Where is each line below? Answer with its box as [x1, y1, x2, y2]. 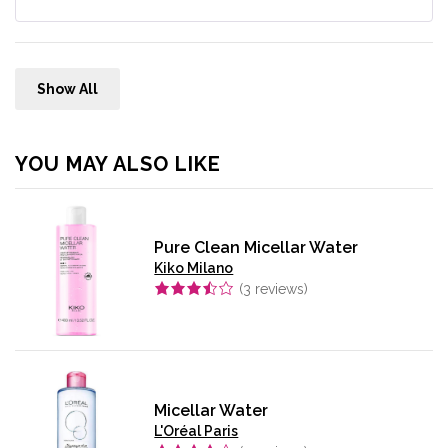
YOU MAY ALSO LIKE [15, 151, 221, 176]
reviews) [251, 281, 309, 298]
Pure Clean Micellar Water [154, 238, 359, 258]
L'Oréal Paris [154, 422, 239, 439]
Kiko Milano [154, 260, 234, 277]
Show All [36, 81, 98, 98]
